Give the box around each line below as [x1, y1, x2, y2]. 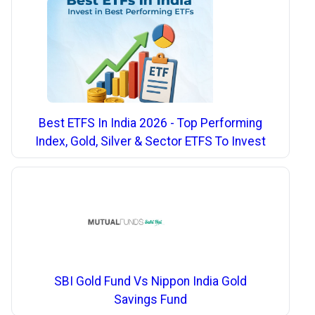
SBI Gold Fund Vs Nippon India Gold [54, 274, 247, 288]
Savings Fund [114, 292, 188, 307]
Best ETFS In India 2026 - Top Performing [39, 115, 263, 130]
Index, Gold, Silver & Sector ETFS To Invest [35, 134, 266, 148]
